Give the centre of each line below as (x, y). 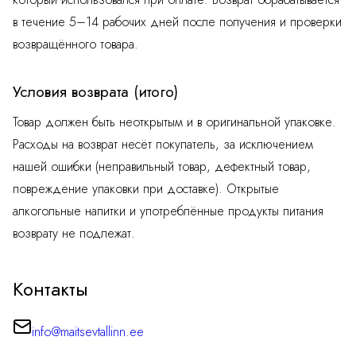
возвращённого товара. (75, 44)
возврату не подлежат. (74, 234)
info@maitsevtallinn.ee (88, 332)
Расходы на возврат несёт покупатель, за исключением (163, 145)
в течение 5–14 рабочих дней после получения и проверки (177, 22)
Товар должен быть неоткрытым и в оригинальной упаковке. (174, 122)
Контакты (50, 289)
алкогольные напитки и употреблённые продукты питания (168, 211)
